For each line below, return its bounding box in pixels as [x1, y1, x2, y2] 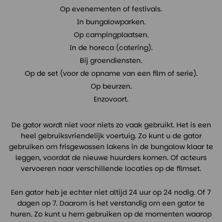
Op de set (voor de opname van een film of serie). [24, 68, 198, 78]
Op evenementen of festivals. [60, 4, 162, 14]
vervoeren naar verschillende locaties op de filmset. [21, 164, 201, 173]
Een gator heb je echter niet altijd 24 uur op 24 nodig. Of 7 [11, 187, 211, 197]
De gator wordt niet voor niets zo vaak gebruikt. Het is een [11, 120, 211, 130]
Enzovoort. [94, 94, 128, 104]
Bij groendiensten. [80, 55, 142, 65]
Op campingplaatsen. [73, 30, 149, 40]
